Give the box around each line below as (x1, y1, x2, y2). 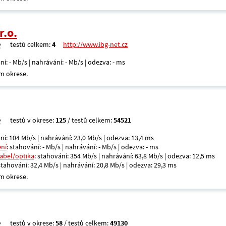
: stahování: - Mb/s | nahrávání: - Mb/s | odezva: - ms (7, 142, 158, 151)
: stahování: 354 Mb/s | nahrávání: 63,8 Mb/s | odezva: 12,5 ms (34, 151, 215, 160)
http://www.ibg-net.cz (63, 40, 128, 49)
